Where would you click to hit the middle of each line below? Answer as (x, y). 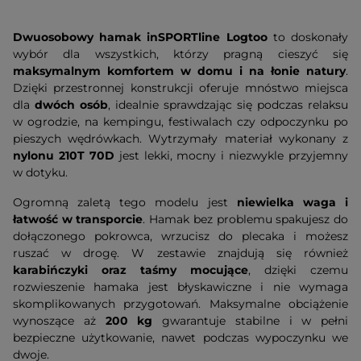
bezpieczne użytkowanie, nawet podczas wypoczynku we (180, 338)
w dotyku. (40, 172)
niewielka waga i (293, 202)
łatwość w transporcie (78, 219)
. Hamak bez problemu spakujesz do (246, 219)
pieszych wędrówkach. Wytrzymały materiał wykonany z (180, 139)
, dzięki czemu (298, 270)
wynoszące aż (59, 321)
